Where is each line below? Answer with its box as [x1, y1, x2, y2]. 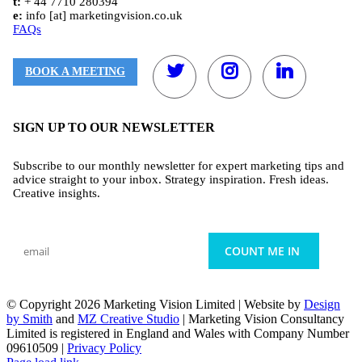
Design [304, 297, 340, 312]
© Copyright [6, 297, 74, 312]
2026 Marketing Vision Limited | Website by [74, 297, 304, 312]
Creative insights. [13, 187, 100, 200]
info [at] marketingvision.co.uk [23, 9, 183, 23]
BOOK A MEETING [25, 65, 125, 78]
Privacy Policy [67, 341, 141, 356]
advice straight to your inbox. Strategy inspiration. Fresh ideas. [13, 173, 329, 187]
